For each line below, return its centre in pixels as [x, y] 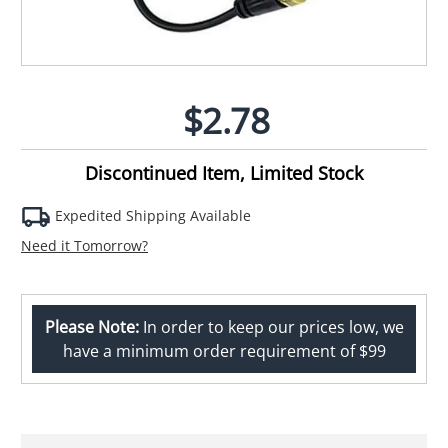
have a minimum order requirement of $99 [224, 350]
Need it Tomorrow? [84, 245]
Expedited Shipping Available [151, 215]
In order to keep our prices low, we [271, 326]
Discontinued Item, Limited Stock [224, 172]
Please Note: [91, 326]
